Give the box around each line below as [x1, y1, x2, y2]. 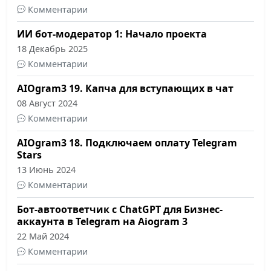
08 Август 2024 [17, 97, 77, 109]
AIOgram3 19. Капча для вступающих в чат [17, 81, 233, 95]
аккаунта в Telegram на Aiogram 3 [17, 215, 188, 229]
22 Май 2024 [17, 230, 69, 243]
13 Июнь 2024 [17, 164, 76, 176]
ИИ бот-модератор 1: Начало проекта [17, 27, 207, 41]
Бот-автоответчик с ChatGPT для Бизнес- [17, 203, 223, 217]
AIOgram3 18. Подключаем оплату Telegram [17, 136, 237, 150]
